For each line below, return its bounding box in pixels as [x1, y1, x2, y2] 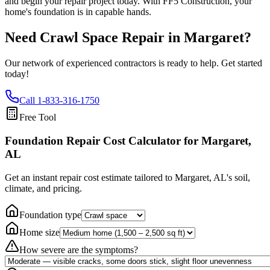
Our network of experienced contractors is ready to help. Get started [5, 58, 262, 69]
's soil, [227, 172, 250, 183]
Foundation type [19, 209, 81, 220]
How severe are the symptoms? [19, 244, 138, 255]
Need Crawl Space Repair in [5, 30, 184, 46]
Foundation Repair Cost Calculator [5, 134, 181, 147]
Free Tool [19, 112, 56, 123]
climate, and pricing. [5, 183, 82, 193]
